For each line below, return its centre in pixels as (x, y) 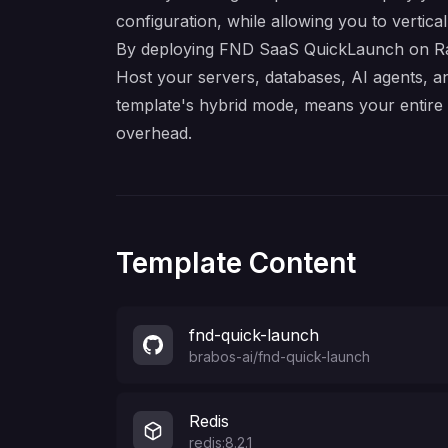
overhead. (154, 133)
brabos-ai (221, 356)
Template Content (236, 263)
